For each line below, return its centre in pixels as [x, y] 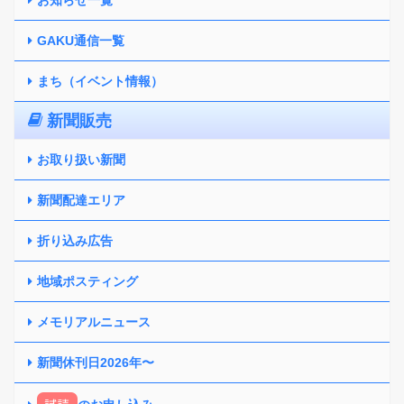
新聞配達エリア [81, 200]
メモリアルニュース [94, 321]
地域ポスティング [87, 281]
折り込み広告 [75, 240]
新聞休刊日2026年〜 [96, 362]
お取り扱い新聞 [81, 159]
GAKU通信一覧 [81, 40]
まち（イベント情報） [100, 81]
